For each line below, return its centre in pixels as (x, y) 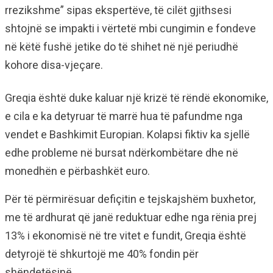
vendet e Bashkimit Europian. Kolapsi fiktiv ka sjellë (127, 134)
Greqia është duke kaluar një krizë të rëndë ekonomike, (136, 98)
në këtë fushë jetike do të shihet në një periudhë (122, 47)
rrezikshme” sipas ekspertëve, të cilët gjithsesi (118, 10)
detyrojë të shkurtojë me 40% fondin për (102, 254)
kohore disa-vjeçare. (54, 65)
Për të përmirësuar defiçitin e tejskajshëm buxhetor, (130, 199)
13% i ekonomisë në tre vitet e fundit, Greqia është (126, 236)
